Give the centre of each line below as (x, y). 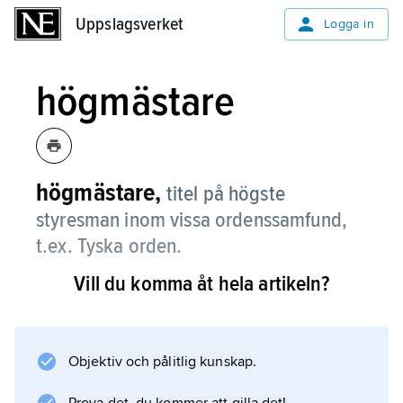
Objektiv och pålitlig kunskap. (162, 362)
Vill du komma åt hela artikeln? (201, 284)
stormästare (78, 310)
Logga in (349, 24)
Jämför (61, 286)
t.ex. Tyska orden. (109, 246)
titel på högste (225, 194)
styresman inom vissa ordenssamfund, (192, 220)
